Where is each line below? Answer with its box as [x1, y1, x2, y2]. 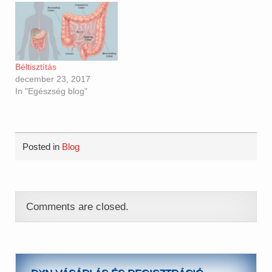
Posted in [22, 141, 63, 152]
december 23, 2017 [15, 73, 91, 84]
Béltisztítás [15, 61, 57, 72]
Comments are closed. [25, 200, 129, 212]
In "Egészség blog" [15, 86, 88, 96]
